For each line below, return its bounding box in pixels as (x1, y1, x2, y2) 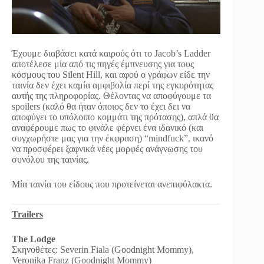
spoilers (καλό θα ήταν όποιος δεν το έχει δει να (12, 101, 190, 111)
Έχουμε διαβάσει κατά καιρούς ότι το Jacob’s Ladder (12, 48, 210, 58)
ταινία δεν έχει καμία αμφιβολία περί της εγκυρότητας (12, 80, 213, 90)
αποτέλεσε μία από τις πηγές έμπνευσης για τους (12, 58, 194, 69)
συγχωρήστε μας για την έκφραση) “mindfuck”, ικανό (12, 133, 213, 143)
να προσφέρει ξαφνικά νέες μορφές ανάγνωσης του (12, 143, 203, 154)
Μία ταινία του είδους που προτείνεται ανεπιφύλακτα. (12, 179, 212, 189)
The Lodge (12, 233, 55, 244)
